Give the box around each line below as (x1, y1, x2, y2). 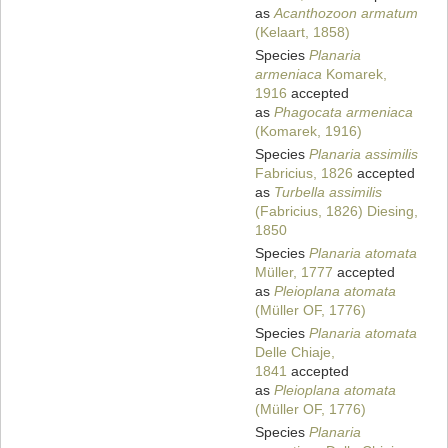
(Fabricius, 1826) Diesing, (255, 203, 418, 220)
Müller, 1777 (255, 264, 333, 281)
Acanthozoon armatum (274, 5, 418, 22)
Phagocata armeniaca (274, 104, 413, 121)
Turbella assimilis (274, 184, 382, 201)
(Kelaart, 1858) (255, 24, 350, 41)
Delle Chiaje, (255, 344, 335, 361)
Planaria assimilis (309, 146, 418, 163)
